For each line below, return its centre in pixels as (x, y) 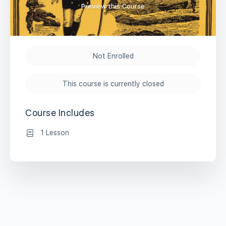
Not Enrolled (113, 56)
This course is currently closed (113, 83)
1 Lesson (55, 132)
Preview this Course (113, 6)
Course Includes (60, 112)
